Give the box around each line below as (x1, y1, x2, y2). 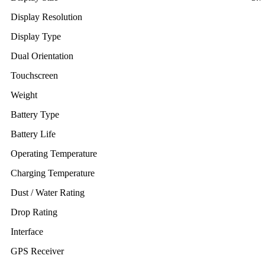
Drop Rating (11, 207, 57, 217)
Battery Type (11, 109, 59, 119)
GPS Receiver (11, 246, 64, 256)
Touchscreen (11, 70, 58, 80)
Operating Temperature (11, 148, 97, 159)
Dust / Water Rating (11, 188, 85, 198)
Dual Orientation (11, 51, 73, 61)
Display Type (11, 31, 61, 41)
